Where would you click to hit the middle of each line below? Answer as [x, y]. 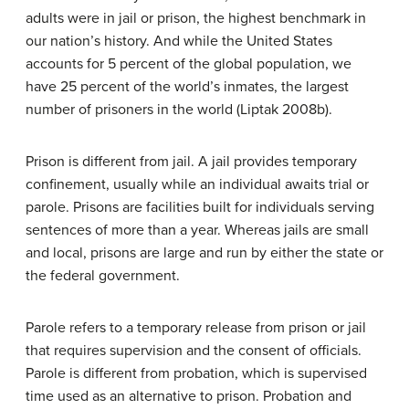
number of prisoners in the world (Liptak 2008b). [179, 110]
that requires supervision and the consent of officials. [194, 351]
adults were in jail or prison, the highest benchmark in [196, 19]
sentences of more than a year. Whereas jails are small [197, 231]
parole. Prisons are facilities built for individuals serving [200, 208]
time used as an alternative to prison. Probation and [189, 397]
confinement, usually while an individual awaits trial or [197, 185]
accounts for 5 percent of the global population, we [189, 64]
